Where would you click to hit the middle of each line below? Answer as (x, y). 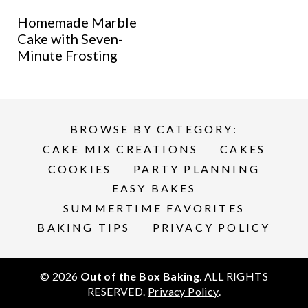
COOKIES (80, 168)
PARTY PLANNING (197, 168)
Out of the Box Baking (140, 276)
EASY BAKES (154, 188)
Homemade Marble (77, 22)
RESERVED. (117, 291)
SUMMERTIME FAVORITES (154, 208)
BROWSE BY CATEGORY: (154, 129)
